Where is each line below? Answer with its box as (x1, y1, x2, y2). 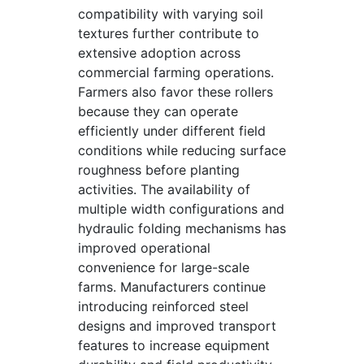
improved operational (78, 240, 210, 256)
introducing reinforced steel (78, 298, 249, 314)
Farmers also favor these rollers (78, 84, 273, 100)
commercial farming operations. (78, 64, 274, 80)
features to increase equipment (78, 337, 270, 353)
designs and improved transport (78, 318, 276, 334)
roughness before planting (78, 162, 240, 178)
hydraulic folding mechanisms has (78, 220, 286, 236)
